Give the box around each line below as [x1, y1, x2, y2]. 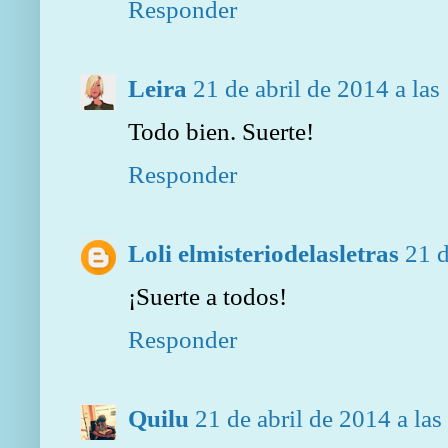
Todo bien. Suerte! [128, 117, 314, 146]
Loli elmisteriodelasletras [128, 239, 399, 268]
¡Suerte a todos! [128, 282, 287, 311]
